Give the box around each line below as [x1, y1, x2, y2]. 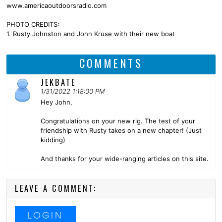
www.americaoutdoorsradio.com [6, 1, 107, 9]
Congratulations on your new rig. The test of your [40, 117, 195, 125]
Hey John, [40, 98, 72, 106]
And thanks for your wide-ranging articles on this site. [40, 155, 209, 163]
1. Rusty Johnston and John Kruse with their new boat [6, 29, 175, 38]
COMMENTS [79, 55, 143, 71]
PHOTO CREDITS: [6, 20, 59, 28]
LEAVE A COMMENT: [15, 182, 97, 194]
